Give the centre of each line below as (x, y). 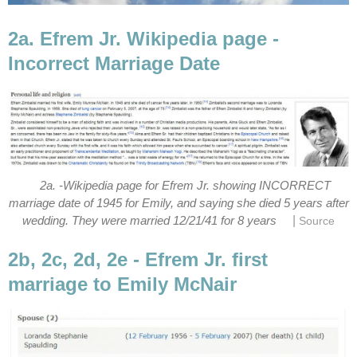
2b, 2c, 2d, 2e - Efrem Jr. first (138, 259)
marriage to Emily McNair (122, 284)
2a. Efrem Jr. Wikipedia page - (143, 38)
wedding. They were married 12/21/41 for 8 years (149, 220)
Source (317, 221)
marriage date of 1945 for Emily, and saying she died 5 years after (178, 203)
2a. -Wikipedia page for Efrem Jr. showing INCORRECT (185, 185)
